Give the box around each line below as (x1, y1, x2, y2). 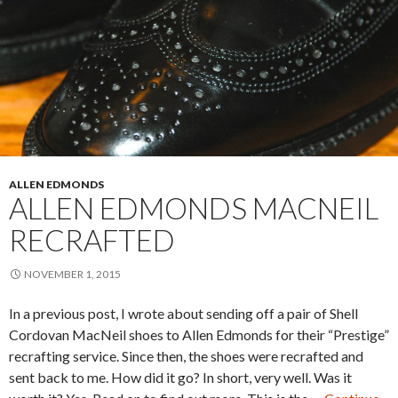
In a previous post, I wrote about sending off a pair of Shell (9, 304, 358, 322)
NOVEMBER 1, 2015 (24, 267, 121, 281)
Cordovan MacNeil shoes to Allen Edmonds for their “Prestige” (9, 325, 389, 343)
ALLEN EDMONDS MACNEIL (9, 189, 378, 226)
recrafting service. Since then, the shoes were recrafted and (9, 346, 363, 364)
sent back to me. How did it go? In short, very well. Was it (9, 368, 352, 386)
